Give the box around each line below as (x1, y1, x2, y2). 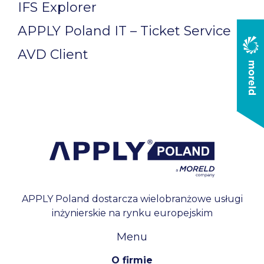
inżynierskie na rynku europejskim (51, 207, 213, 219)
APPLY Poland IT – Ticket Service (18, 23, 231, 39)
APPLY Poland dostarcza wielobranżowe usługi (21, 193, 243, 204)
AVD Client (18, 47, 88, 62)
